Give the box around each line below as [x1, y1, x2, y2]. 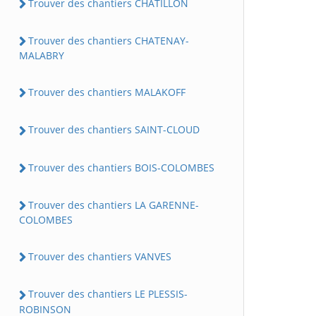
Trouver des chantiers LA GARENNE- [28, 197, 199, 212]
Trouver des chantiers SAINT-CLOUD [28, 123, 200, 137]
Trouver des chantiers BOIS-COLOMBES [28, 160, 214, 174]
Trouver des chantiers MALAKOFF [28, 85, 186, 99]
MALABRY [19, 49, 64, 62]
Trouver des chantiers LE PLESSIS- [28, 287, 188, 301]
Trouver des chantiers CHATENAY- [28, 33, 189, 47]
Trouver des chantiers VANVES [28, 250, 171, 263]
